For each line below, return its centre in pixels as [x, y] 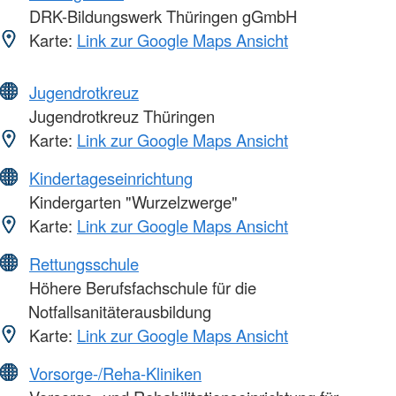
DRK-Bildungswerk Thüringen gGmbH [161, 16]
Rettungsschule [84, 264]
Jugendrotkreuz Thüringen [120, 116]
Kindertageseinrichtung [111, 178]
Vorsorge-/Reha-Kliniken [115, 373]
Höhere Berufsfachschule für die [141, 288]
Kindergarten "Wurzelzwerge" [131, 202]
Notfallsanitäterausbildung [120, 312]
